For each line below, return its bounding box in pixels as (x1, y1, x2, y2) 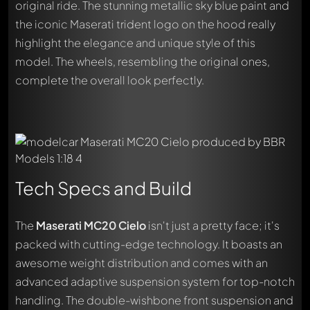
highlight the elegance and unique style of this (15, 35, 255, 50)
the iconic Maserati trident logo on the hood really (15, 16, 275, 31)
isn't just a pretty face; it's (146, 218, 280, 233)
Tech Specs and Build (15, 176, 192, 199)
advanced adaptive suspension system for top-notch (15, 274, 295, 289)
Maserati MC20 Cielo (36, 218, 146, 233)
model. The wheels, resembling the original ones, (15, 53, 270, 69)
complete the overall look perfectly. (15, 72, 204, 87)
